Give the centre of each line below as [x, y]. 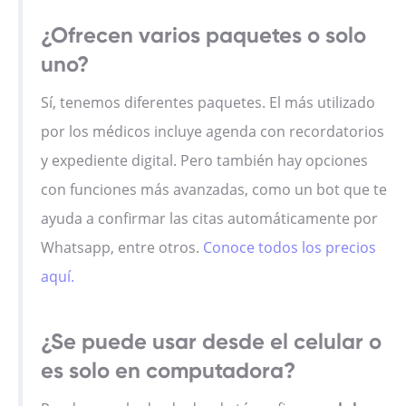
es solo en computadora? [168, 371]
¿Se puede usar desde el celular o [211, 342]
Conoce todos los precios [290, 248]
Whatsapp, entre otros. [122, 248]
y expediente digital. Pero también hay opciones [204, 161]
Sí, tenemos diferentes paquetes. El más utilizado [208, 103]
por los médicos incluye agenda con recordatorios [213, 132]
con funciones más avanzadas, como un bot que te [214, 190]
